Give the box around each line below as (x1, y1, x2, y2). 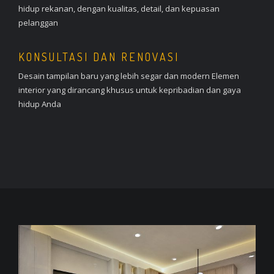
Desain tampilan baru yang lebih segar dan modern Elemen (18, 70, 239, 81)
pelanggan (18, 17, 58, 28)
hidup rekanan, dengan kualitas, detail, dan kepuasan (18, 3, 220, 14)
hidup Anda (18, 98, 61, 109)
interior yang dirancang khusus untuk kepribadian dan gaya (18, 84, 241, 95)
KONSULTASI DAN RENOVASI (18, 50, 179, 64)
